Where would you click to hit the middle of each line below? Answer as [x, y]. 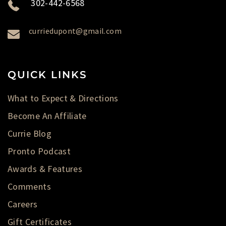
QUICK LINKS [47, 75]
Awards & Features [45, 169]
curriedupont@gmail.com [75, 31]
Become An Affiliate [47, 116]
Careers [23, 204]
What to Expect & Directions [63, 98]
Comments [29, 186]
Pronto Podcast [39, 151]
